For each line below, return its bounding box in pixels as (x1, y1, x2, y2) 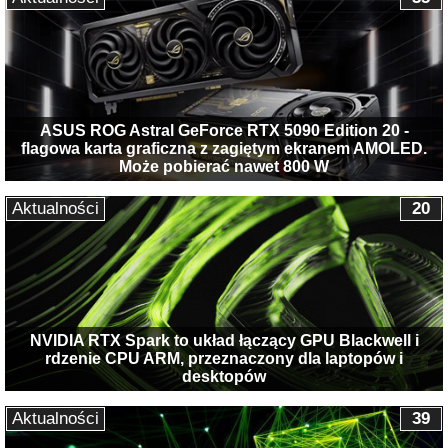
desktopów (182, 368, 266, 386)
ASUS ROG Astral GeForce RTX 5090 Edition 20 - (39, 121, 409, 139)
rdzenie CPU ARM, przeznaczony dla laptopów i (45, 350, 403, 368)
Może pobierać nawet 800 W (119, 157, 329, 175)
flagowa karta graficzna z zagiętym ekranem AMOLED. (21, 139, 427, 157)
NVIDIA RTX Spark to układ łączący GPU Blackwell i (29, 332, 419, 350)
